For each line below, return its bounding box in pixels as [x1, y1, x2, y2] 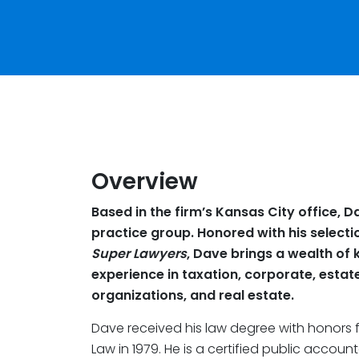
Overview [91, 166, 198, 198]
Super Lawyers [91, 244, 187, 264]
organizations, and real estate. [91, 286, 294, 305]
